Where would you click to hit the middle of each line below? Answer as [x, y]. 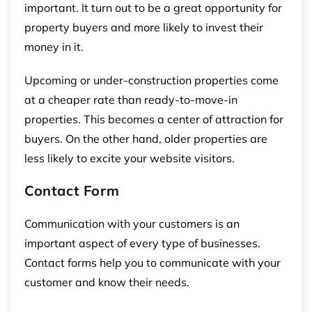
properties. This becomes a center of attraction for [154, 119]
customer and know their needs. [107, 282]
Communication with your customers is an [132, 223]
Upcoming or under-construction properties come [151, 80]
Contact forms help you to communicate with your [153, 262]
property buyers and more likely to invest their [144, 27]
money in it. [54, 46]
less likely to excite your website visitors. [130, 158]
